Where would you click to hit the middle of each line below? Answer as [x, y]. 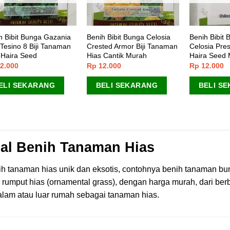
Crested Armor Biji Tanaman [132, 46]
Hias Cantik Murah [117, 55]
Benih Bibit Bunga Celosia [128, 37]
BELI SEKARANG [127, 85]
